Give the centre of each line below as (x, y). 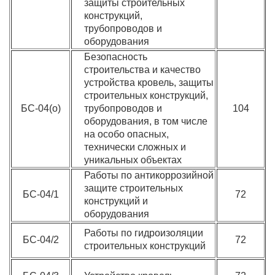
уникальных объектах (133, 160)
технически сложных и (135, 147)
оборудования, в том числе (146, 121)
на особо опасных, (127, 134)
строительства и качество (143, 70)
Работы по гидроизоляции (144, 233)
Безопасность (116, 57)
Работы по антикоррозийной (149, 175)
